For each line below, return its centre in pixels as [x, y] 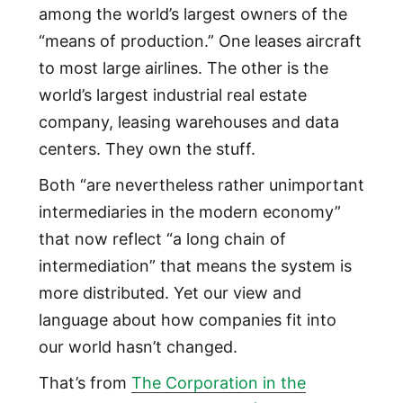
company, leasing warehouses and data [188, 121]
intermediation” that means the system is [195, 265]
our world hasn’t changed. [138, 346]
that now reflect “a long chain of [162, 238]
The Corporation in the [218, 382]
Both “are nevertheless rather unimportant [201, 184]
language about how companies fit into [187, 319]
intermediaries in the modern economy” [189, 211]
